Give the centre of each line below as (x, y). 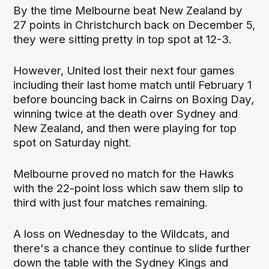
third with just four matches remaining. (111, 202)
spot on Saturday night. (73, 142)
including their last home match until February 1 (133, 85)
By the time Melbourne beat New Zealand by (128, 10)
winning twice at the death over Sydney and (126, 113)
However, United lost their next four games (124, 70)
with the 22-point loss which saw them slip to (128, 188)
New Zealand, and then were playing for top (125, 128)
